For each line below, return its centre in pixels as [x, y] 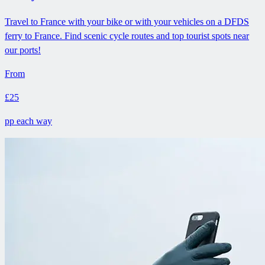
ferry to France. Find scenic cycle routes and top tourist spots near [127, 36]
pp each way [28, 121]
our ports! [23, 50]
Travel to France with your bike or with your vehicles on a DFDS [127, 22]
